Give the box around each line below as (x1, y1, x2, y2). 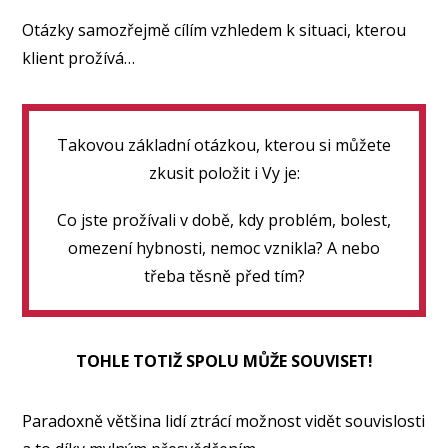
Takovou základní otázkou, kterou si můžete (57, 133, 391, 156)
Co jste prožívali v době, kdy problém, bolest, (57, 208, 391, 231)
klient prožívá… (22, 46, 136, 69)
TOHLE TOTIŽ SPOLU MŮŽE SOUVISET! (75, 349, 373, 372)
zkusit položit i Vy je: (148, 161, 300, 184)
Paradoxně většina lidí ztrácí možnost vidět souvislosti (22, 409, 426, 432)
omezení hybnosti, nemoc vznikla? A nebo (68, 236, 380, 259)
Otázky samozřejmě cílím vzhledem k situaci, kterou (22, 18, 407, 41)
